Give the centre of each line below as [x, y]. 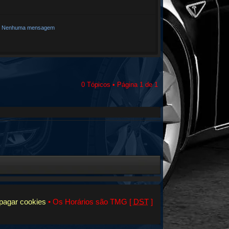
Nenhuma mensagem [28, 28]
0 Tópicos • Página [110, 85]
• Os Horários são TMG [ [89, 201]
